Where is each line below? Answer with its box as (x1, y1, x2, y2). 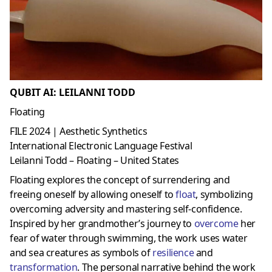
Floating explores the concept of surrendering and (10, 173, 230, 187)
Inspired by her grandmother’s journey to (10, 217, 194, 231)
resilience (152, 246, 194, 260)
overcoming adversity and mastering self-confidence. (10, 202, 242, 216)
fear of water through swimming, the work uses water (10, 231, 248, 245)
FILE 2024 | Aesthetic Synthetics (10, 124, 148, 138)
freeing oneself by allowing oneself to (10, 188, 176, 202)
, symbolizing (195, 188, 253, 202)
